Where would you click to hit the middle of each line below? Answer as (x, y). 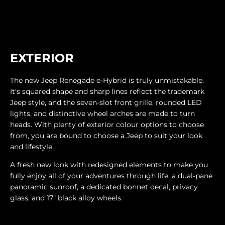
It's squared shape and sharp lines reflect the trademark (107, 92)
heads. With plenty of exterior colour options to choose (107, 125)
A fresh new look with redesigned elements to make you (109, 165)
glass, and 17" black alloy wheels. (66, 198)
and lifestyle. (32, 147)
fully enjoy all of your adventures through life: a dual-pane (111, 176)
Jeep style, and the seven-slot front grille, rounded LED (106, 103)
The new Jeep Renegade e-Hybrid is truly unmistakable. (107, 81)
